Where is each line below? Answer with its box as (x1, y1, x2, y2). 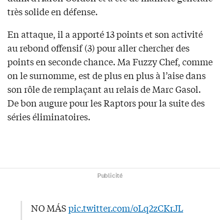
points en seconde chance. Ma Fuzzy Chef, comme (7, 55, 213, 68)
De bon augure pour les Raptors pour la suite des (7, 96, 205, 110)
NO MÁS (31, 201, 68, 215)
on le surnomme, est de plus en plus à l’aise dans (7, 69, 206, 82)
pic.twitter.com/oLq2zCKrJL (68, 201, 183, 215)
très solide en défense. (7, 5, 98, 18)
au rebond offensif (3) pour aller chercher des (7, 41, 190, 55)
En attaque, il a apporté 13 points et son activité (7, 27, 203, 41)
